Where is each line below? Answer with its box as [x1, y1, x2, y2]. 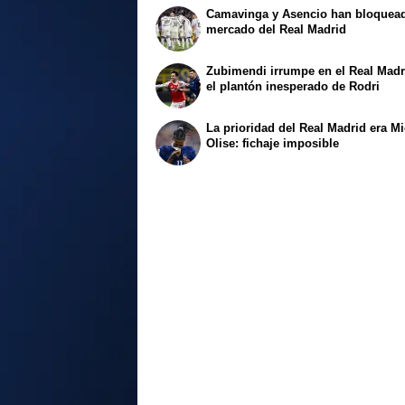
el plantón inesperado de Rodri [206, 80, 381, 94]
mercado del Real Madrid [206, 23, 347, 37]
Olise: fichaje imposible [206, 136, 340, 150]
